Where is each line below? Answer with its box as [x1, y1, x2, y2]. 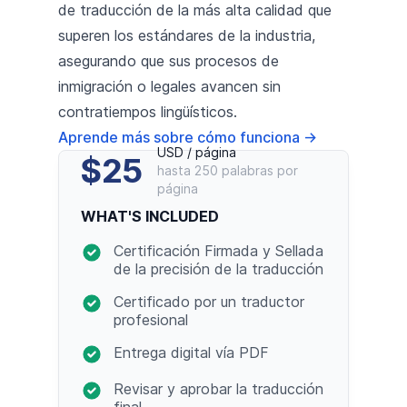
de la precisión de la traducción [114, 259, 323, 278]
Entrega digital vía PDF [114, 342, 269, 362]
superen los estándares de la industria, [58, 25, 315, 45]
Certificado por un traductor [114, 292, 304, 311]
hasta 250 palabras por [156, 162, 298, 178]
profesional [114, 310, 188, 329]
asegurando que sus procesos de [58, 51, 279, 70]
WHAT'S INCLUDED [81, 206, 219, 225]
